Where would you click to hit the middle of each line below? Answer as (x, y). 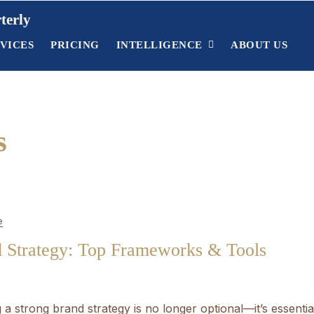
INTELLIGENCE (159, 45)
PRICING (75, 45)
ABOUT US (259, 45)
